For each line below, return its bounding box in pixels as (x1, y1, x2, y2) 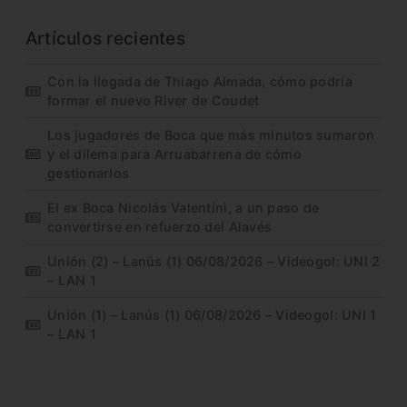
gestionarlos (47, 165, 130, 182)
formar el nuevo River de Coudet (47, 93, 260, 109)
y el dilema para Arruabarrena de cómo (47, 146, 302, 163)
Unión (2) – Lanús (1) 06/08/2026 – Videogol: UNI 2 (47, 253, 381, 270)
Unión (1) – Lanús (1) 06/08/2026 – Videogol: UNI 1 (47, 307, 377, 323)
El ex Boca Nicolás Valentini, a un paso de (47, 200, 320, 216)
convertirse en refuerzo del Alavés (47, 219, 273, 235)
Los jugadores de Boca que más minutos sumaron (47, 127, 375, 144)
